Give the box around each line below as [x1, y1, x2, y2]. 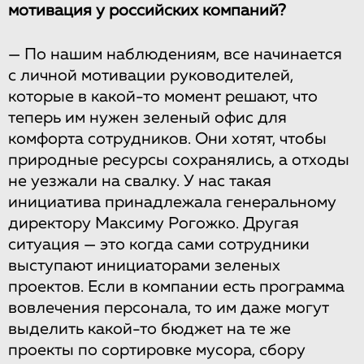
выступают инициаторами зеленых [8, 257, 280, 274]
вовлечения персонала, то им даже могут [8, 299, 329, 316]
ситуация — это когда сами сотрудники [8, 236, 310, 253]
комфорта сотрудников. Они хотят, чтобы [8, 130, 327, 147]
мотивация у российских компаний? [8, 2, 286, 19]
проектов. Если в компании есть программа [8, 278, 344, 295]
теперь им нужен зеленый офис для [8, 109, 287, 126]
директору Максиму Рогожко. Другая [8, 214, 299, 232]
